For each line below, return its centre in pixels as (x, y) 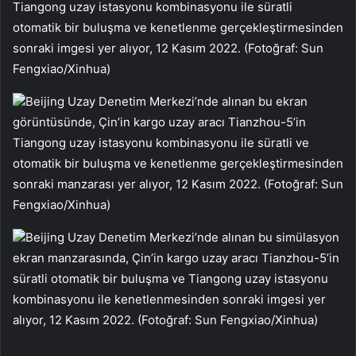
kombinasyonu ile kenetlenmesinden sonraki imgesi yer (169, 300)
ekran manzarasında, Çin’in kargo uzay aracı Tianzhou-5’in (176, 258)
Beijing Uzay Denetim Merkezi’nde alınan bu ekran (166, 102)
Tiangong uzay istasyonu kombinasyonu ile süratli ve (161, 143)
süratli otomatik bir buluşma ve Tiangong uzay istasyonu (170, 279)
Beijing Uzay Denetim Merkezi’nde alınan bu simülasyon (182, 238)
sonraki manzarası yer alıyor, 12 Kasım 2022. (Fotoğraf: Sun (178, 184)
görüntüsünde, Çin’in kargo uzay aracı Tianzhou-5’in (159, 122)
